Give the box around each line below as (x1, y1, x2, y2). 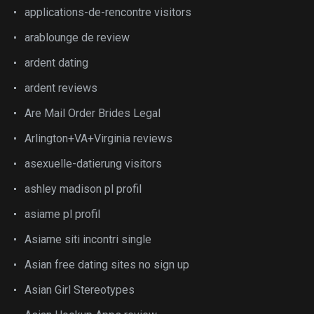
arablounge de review (25, 31, 130, 44)
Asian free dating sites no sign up (25, 258, 189, 271)
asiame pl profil (25, 207, 100, 221)
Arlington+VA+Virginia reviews (25, 132, 172, 145)
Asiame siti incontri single (25, 233, 151, 246)
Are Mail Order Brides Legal (25, 107, 161, 120)
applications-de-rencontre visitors (25, 6, 191, 19)
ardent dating (25, 56, 88, 69)
